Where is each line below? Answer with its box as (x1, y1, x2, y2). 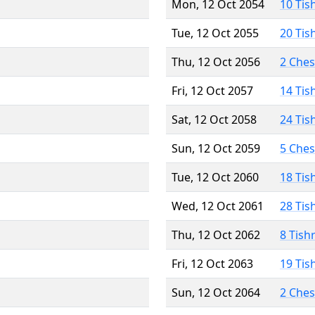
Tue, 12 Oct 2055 (172, 25, 259, 41)
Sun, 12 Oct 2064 (172, 284, 260, 300)
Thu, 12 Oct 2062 (172, 226, 260, 243)
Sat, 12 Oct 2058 (172, 111, 257, 127)
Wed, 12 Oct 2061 (172, 198, 264, 214)
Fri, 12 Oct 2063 (172, 255, 253, 271)
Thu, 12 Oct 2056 (172, 53, 260, 70)
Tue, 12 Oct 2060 (172, 169, 259, 185)
